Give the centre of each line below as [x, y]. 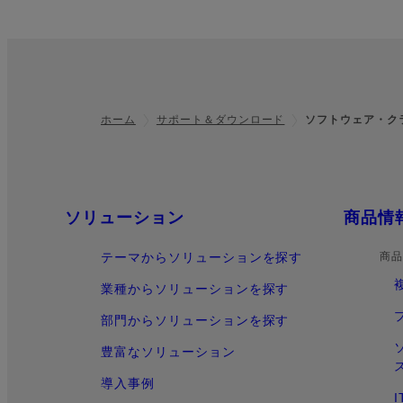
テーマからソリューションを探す [202, 258]
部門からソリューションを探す [195, 321]
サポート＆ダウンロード [220, 120]
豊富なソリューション [168, 352]
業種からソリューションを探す [195, 289]
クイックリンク [109, 218]
